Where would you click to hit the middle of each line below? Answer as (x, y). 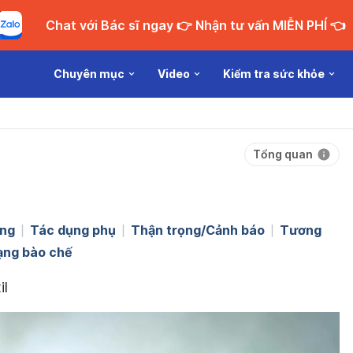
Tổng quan (283, 154)
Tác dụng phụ (73, 230)
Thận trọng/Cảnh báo (198, 230)
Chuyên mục (89, 74)
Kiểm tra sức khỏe (274, 74)
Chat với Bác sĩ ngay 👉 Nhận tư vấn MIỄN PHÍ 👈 (261, 25)
